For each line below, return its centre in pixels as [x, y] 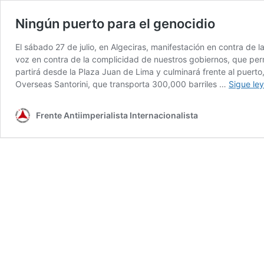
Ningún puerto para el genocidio [115, 24]
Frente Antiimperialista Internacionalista [117, 115]
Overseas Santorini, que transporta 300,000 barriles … [122, 84]
